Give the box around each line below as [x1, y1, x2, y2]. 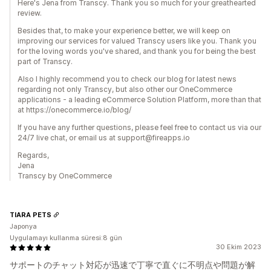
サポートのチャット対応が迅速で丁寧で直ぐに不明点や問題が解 [10, 260, 255, 270]
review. [18, 8, 42, 18]
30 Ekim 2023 [216, 243, 261, 251]
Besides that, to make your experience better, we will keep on [18, 26, 230, 35]
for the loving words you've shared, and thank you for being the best [18, 47, 256, 56]
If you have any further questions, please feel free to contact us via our [18, 123, 261, 132]
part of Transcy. [18, 57, 73, 66]
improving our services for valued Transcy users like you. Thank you [18, 36, 256, 45]
